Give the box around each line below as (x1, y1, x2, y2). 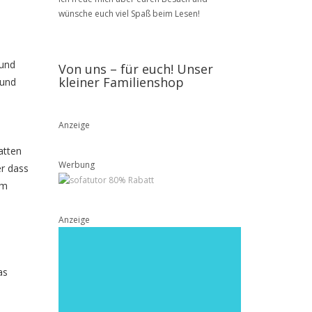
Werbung (58, 159, 95, 171)
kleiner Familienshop (58, 74, 184, 91)
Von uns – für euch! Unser (58, 61, 213, 77)
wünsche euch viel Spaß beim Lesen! (58, 8, 200, 19)
